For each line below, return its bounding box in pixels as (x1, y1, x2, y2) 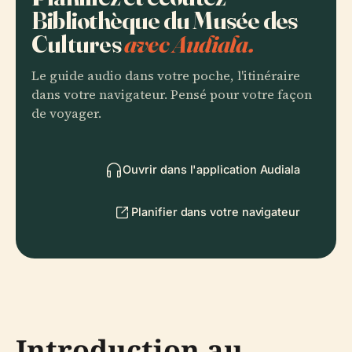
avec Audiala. (123, 28, 254, 59)
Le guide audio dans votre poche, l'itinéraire (31, 67, 300, 85)
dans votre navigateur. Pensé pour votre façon (31, 86, 312, 104)
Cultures (31, 28, 124, 59)
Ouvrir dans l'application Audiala (123, 163, 300, 176)
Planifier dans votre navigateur (131, 205, 300, 218)
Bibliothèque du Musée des (31, 5, 298, 35)
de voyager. (31, 104, 101, 123)
